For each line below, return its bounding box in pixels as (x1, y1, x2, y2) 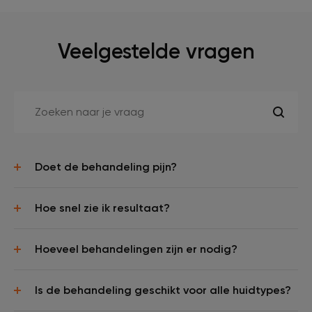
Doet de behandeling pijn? (35, 159, 177, 173)
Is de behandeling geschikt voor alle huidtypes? (35, 283, 291, 297)
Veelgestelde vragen (57, 38, 255, 64)
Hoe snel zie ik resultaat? (35, 201, 170, 214)
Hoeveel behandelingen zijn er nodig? (35, 242, 237, 256)
